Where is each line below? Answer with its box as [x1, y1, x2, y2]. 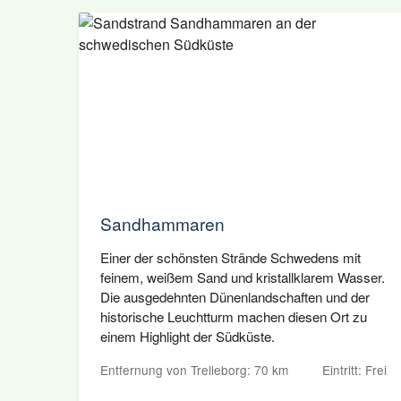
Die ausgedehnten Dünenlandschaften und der [100, 287, 370, 306]
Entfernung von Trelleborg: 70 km [100, 361, 288, 379]
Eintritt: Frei [322, 361, 387, 379]
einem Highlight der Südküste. [100, 327, 275, 346]
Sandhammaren [100, 211, 225, 235]
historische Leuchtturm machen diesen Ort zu [100, 307, 367, 326]
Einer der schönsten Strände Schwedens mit [100, 248, 361, 267]
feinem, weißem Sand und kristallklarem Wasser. [100, 268, 385, 286]
